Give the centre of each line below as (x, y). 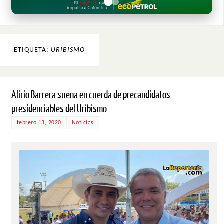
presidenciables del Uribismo (59, 109)
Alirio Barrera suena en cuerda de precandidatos (91, 95)
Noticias (83, 123)
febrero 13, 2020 (39, 123)
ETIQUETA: (32, 50)
